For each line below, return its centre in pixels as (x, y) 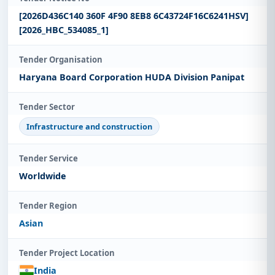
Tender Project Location (67, 253)
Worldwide (43, 176)
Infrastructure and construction (90, 127)
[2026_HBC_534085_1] (64, 30)
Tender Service (48, 158)
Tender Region (48, 205)
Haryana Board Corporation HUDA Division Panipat (132, 77)
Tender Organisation (61, 60)
